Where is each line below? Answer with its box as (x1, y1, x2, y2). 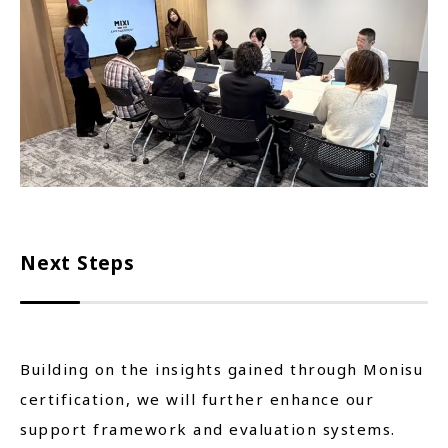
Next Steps (20, 250, 135, 277)
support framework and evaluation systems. (20, 419, 396, 440)
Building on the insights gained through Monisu (20, 359, 423, 380)
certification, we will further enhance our (20, 389, 374, 410)
